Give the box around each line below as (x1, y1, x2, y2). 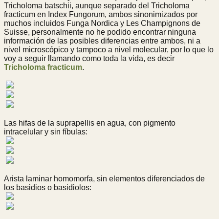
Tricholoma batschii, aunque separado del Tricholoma (4, 1, 190, 10)
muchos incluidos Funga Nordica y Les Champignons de (4, 19, 200, 28)
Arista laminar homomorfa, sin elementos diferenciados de (4, 175, 205, 183)
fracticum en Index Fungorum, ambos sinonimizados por (4, 10, 197, 19)
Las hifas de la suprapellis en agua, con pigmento (4, 119, 175, 128)
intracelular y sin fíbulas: (4, 128, 88, 136)
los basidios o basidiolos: (4, 183, 91, 192)
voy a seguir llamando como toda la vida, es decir (4, 54, 175, 63)
